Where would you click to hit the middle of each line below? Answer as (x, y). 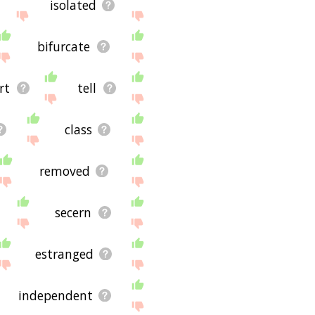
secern (73, 212)
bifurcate (64, 46)
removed (64, 171)
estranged (64, 253)
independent (55, 295)
